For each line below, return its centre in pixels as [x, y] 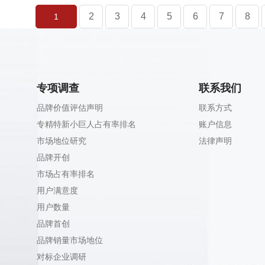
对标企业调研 [62, 257]
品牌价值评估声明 [70, 108]
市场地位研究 [62, 141]
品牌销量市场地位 [70, 240]
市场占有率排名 [66, 174]
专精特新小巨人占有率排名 [86, 124]
